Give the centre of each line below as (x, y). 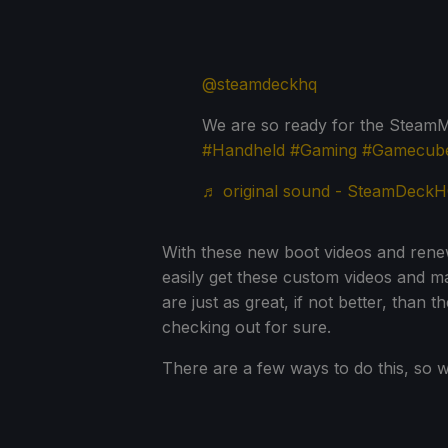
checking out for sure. (246, 327)
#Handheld (243, 150)
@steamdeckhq (259, 84)
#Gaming (323, 150)
